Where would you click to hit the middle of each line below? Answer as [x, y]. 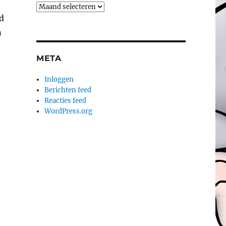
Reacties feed [66, 100]
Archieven [52, 6]
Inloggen [59, 79]
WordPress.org [69, 111]
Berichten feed [68, 90]
